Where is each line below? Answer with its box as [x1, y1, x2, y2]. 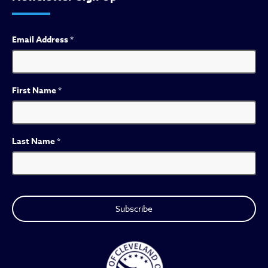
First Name [12, 84, 58, 97]
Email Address [12, 33, 70, 46]
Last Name [12, 135, 57, 148]
